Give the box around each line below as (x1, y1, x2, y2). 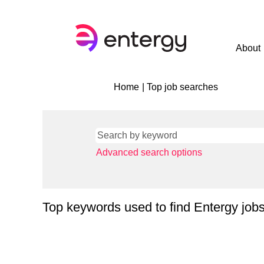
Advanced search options (96, 147, 202, 157)
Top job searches (147, 82, 218, 92)
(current (217, 81, 249, 91)
